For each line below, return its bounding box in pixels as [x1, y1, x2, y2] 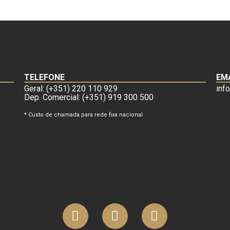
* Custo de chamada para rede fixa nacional [24, 111, 143, 119]
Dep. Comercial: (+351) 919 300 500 [24, 92, 154, 103]
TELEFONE [24, 72, 65, 82]
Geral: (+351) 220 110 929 [24, 83, 118, 93]
